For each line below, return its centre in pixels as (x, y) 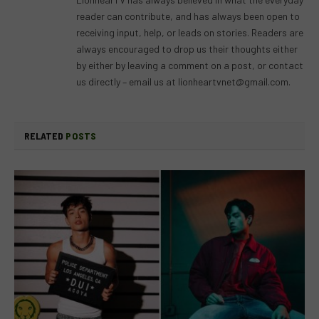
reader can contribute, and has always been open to (188, 16)
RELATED (45, 135)
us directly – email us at (127, 81)
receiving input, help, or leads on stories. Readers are (190, 32)
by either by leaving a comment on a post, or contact (190, 65)
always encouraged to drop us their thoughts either (187, 48)
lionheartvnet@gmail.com (233, 81)
